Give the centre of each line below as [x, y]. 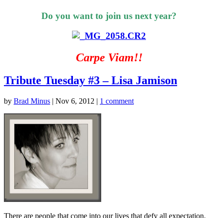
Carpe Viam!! [109, 58]
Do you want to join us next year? [109, 16]
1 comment [117, 101]
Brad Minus [32, 101]
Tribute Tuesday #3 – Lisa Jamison [91, 80]
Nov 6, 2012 [75, 101]
